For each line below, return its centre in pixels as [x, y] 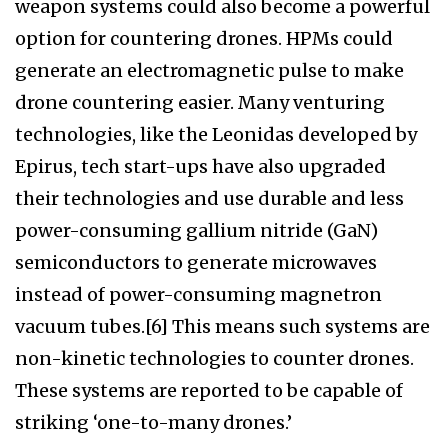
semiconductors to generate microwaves [196, 263]
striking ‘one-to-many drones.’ [153, 423]
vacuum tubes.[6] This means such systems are [222, 327]
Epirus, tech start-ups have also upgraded [200, 167]
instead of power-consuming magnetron [198, 295]
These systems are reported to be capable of [209, 391]
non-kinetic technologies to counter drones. [214, 359]
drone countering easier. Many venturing [200, 103]
